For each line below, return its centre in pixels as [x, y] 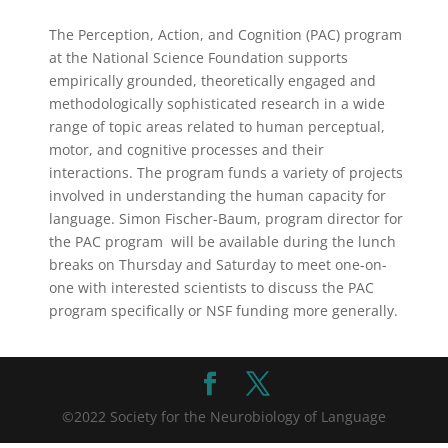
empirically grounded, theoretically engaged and [212, 80]
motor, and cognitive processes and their [186, 149]
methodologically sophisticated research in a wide [216, 103]
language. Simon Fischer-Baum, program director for [225, 218]
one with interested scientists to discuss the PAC [211, 287]
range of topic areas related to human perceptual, [216, 126]
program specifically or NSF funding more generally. [223, 310]
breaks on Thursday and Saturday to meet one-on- [217, 264]
